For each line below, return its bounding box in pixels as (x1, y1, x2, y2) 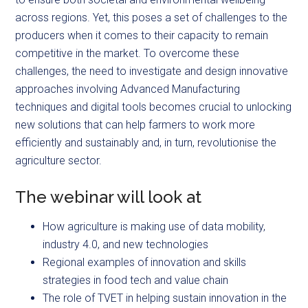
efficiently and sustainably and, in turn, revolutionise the (15, 135, 277, 149)
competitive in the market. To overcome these (15, 46, 240, 60)
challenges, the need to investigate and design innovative (15, 64, 289, 78)
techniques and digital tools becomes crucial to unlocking (15, 100, 292, 113)
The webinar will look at (15, 186, 202, 207)
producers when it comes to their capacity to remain (15, 28, 269, 42)
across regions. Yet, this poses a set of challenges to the (15, 10, 288, 24)
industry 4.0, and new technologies (43, 237, 209, 251)
